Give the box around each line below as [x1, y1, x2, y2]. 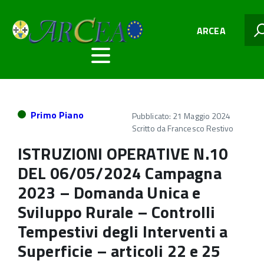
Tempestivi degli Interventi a [18, 219, 228, 244]
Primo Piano [31, 108, 84, 122]
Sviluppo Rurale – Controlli [18, 199, 216, 225]
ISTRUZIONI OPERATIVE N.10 [18, 141, 229, 166]
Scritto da [132, 122, 167, 134]
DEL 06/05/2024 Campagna [18, 160, 222, 186]
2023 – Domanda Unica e [18, 180, 201, 205]
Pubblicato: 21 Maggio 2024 [132, 110, 231, 122]
